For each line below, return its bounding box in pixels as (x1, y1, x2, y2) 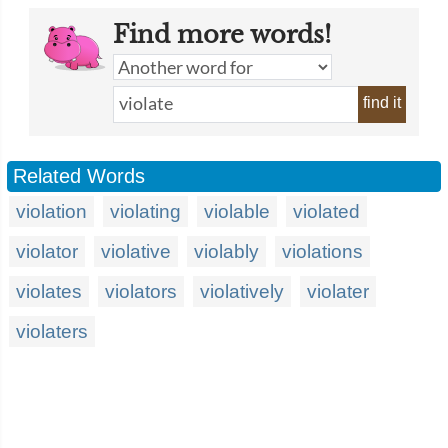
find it (363, 94, 401, 111)
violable (204, 201, 270, 222)
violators (105, 281, 177, 302)
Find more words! (113, 20, 331, 49)
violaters (16, 321, 88, 342)
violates (16, 281, 82, 302)
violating (110, 201, 181, 222)
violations (282, 241, 363, 262)
